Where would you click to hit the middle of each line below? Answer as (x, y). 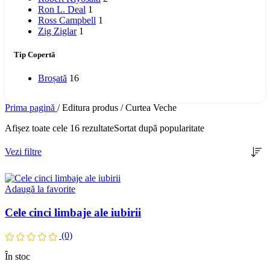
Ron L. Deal (62, 9)
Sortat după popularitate (159, 128)
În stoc (17, 256)
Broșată (52, 78)
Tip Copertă (35, 54)
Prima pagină (31, 107)
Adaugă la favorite (40, 189)
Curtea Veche (151, 107)
